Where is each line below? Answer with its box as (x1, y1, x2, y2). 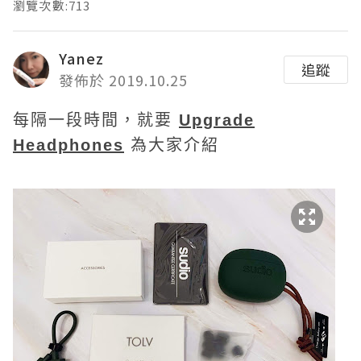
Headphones (13, 136, 124, 154)
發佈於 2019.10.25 (59, 69, 188, 90)
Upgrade (179, 111, 255, 129)
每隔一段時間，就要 (13, 111, 179, 129)
